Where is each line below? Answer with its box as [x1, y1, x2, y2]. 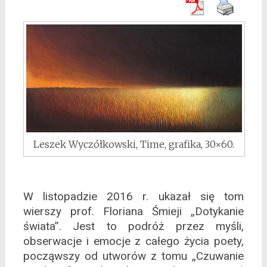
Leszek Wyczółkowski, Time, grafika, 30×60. [33, 138, 235, 151]
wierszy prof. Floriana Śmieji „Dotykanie [23, 204, 244, 219]
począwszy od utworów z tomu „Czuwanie [23, 249, 244, 263]
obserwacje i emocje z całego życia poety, [23, 234, 244, 249]
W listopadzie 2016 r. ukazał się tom [23, 190, 244, 204]
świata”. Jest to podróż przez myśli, [23, 219, 244, 234]
